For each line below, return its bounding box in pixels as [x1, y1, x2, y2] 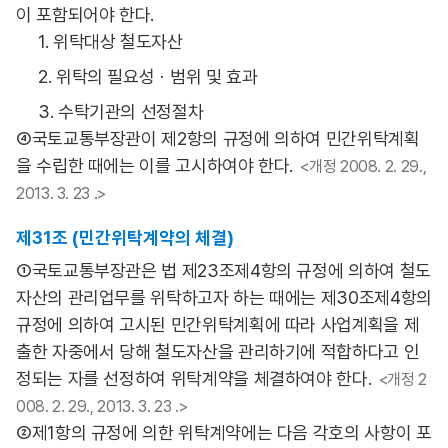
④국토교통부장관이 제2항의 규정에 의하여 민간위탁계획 [16, 128, 420, 149]
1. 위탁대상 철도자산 [38, 31, 183, 52]
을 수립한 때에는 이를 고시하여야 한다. [16, 155, 294, 176]
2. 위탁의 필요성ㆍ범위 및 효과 [38, 66, 258, 87]
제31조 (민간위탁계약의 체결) [16, 227, 234, 248]
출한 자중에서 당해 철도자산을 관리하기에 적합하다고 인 [16, 341, 420, 362]
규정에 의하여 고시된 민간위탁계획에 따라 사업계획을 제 [16, 314, 420, 335]
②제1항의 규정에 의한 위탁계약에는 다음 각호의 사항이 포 [16, 422, 432, 443]
